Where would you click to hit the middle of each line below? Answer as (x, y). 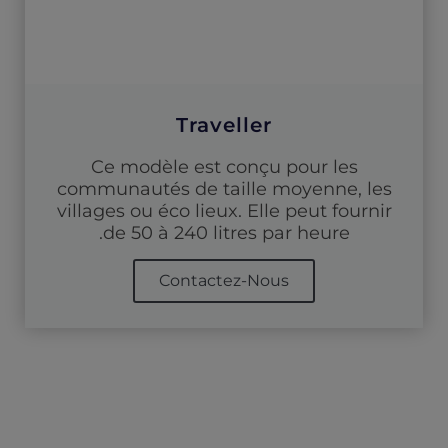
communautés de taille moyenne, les (224, 188)
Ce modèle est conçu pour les (224, 166)
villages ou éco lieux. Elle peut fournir (224, 210)
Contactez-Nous (224, 280)
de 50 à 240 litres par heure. (226, 232)
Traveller (224, 124)
